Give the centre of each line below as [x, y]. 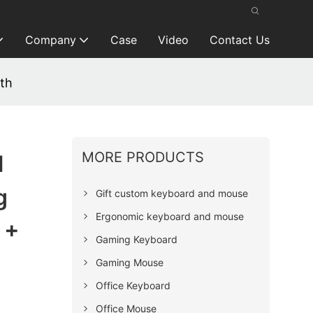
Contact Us [239, 40]
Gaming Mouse [129, 262]
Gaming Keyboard [136, 239]
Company [50, 40]
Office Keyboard [133, 285]
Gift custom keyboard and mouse [172, 193]
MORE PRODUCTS [143, 157]
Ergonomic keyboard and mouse [169, 216]
